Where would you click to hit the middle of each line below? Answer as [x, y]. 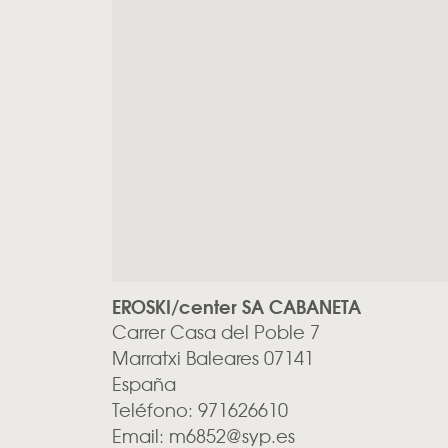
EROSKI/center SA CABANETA [236, 306]
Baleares [225, 358]
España [144, 384]
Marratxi [149, 358]
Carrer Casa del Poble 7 [216, 332]
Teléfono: [155, 410]
